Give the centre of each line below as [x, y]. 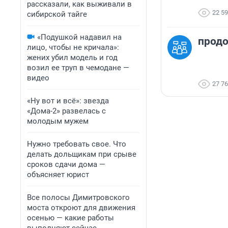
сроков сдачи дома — [66, 164]
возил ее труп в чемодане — [78, 68]
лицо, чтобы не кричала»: [73, 47]
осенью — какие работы [70, 218]
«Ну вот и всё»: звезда [68, 101]
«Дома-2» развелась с [66, 111]
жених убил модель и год [72, 58]
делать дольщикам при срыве [82, 154]
